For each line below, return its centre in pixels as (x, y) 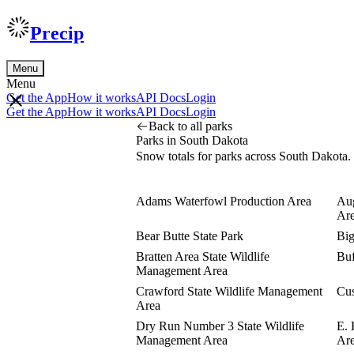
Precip (57, 33)
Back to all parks (190, 126)
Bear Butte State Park (190, 235)
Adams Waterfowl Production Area (224, 201)
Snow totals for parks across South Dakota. (243, 156)
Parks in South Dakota (192, 140)
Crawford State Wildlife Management (229, 291)
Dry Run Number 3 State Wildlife (220, 326)
